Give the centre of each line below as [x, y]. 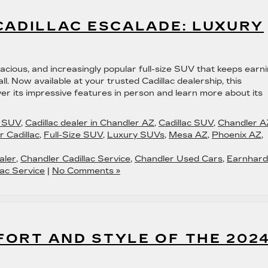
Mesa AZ [188, 135]
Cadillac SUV [186, 123]
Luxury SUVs [136, 135]
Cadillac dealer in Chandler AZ [90, 123]
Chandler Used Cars [179, 159]
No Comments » [86, 171]
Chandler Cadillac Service [75, 159]
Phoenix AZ [237, 135]
